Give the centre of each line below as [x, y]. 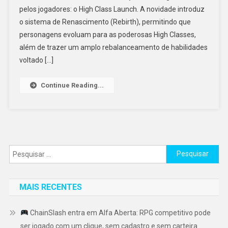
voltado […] [36, 60]
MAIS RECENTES [50, 187]
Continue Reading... [72, 85]
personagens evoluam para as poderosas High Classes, [107, 34]
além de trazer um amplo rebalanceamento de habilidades [113, 47]
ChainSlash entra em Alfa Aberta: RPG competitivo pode [119, 212]
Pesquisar [182, 150]
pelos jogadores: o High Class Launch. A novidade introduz [112, 9]
